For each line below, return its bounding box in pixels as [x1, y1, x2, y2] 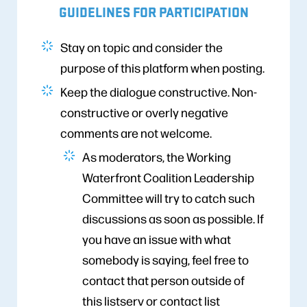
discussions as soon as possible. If [82, 210, 264, 226]
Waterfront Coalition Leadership [82, 169, 254, 185]
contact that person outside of [82, 271, 245, 288]
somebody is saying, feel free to [82, 251, 249, 267]
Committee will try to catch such [82, 189, 255, 206]
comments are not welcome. [60, 124, 212, 140]
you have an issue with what [82, 230, 231, 247]
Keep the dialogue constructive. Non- [60, 83, 257, 99]
